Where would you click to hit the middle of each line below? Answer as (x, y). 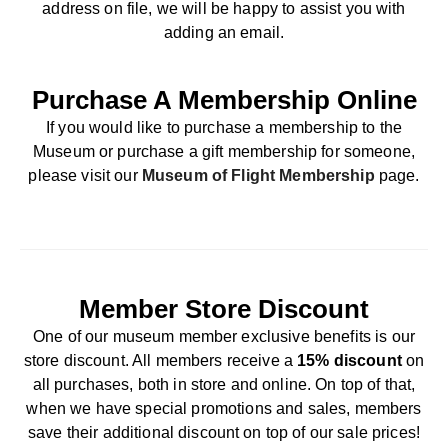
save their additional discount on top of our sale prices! (224, 432)
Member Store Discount (224, 309)
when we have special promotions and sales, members (224, 408)
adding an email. (224, 32)
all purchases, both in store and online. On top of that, (224, 384)
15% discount (349, 360)
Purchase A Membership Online (224, 100)
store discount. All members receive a (160, 360)
